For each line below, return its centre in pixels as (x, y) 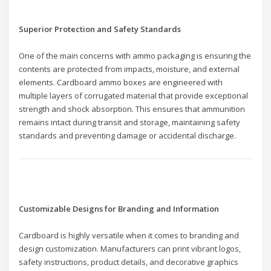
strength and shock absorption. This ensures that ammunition (132, 109)
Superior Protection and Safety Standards (100, 29)
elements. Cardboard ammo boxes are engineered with (121, 82)
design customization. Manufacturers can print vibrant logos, (130, 249)
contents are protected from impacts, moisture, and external (129, 69)
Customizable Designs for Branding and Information (119, 209)
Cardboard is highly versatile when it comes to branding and (129, 236)
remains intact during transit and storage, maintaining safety (130, 122)
